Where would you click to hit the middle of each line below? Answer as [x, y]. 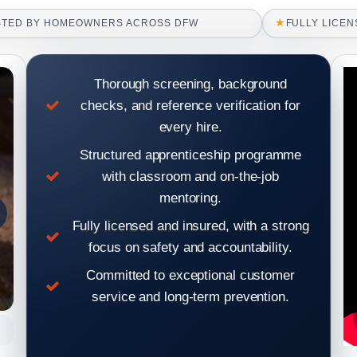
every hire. [190, 126]
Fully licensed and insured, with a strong [190, 225]
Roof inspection [153, 330]
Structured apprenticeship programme [190, 154]
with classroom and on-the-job [190, 176]
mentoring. [190, 197]
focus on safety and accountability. [190, 247]
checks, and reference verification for [190, 105]
